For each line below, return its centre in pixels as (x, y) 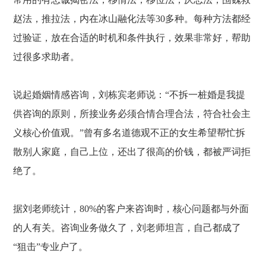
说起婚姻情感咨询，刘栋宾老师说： (89, 95)
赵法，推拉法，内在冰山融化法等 (85, 19)
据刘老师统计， (47, 209)
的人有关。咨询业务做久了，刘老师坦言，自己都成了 (127, 228)
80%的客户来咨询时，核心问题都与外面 (164, 209)
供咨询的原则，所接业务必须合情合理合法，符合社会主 (132, 114)
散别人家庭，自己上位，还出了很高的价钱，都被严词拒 (132, 152)
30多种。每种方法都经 (203, 19)
